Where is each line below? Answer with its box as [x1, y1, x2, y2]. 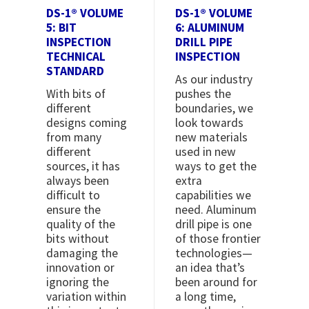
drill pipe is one [175, 217, 252, 232]
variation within [46, 289, 127, 305]
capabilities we [175, 188, 251, 203]
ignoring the [46, 275, 110, 290]
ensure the [46, 202, 101, 218]
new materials [175, 130, 248, 146]
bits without [46, 231, 110, 247]
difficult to [46, 188, 101, 203]
